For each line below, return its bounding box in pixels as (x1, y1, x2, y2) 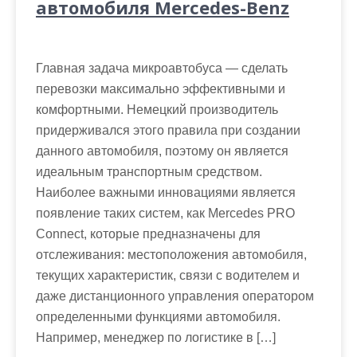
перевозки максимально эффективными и (36, 81, 285, 96)
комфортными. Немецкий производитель (36, 102, 278, 116)
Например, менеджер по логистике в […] (36, 330, 276, 344)
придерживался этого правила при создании (36, 123, 300, 137)
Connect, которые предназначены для (36, 226, 261, 241)
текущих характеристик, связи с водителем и (36, 268, 300, 282)
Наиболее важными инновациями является (36, 185, 296, 199)
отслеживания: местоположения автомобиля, (36, 247, 307, 261)
